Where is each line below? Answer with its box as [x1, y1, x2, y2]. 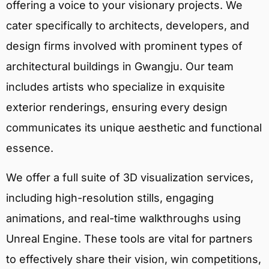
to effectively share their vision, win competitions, [6, 252, 261, 265]
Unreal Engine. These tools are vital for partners [6, 232, 253, 245]
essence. [6, 142, 53, 155]
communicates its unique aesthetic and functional [6, 121, 262, 134]
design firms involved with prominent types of [6, 40, 243, 53]
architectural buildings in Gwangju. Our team [6, 60, 234, 73]
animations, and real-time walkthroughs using [6, 211, 241, 225]
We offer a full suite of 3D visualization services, [6, 171, 253, 184]
